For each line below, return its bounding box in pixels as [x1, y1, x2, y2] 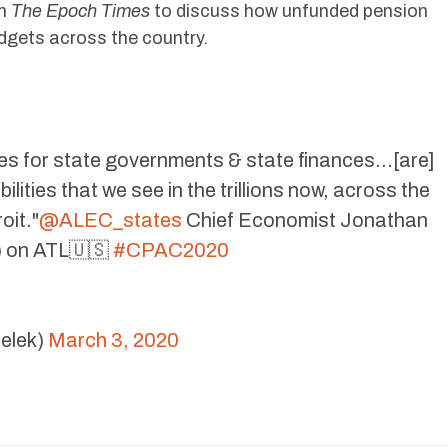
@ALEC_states [39, 208, 182, 231]
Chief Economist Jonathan [182, 208, 428, 231]
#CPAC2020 [113, 238, 229, 261]
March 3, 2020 [48, 328, 179, 351]
